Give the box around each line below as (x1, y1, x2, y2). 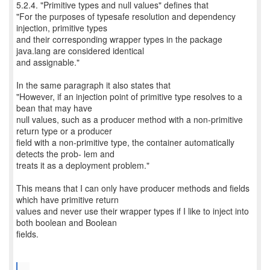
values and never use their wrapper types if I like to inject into (16, 205, 249, 217)
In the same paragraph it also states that (16, 79, 171, 91)
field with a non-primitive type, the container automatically (16, 136, 234, 148)
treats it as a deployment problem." (16, 159, 149, 171)
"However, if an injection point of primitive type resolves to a (16, 90, 242, 102)
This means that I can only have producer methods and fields (16, 182, 250, 194)
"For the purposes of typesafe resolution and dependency (16, 10, 236, 22)
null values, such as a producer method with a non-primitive (16, 113, 243, 125)
